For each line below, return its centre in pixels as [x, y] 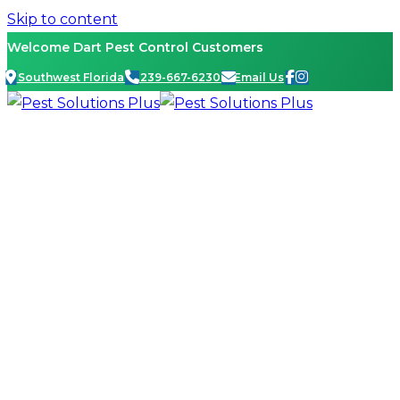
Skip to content [62, 19]
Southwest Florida [72, 77]
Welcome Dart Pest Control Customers [135, 47]
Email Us [259, 77]
